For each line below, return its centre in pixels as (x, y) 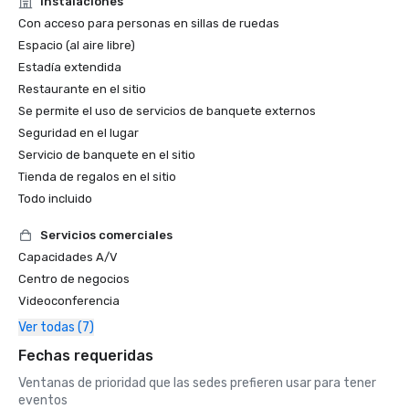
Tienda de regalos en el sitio (97, 177)
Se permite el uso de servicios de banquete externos (167, 111)
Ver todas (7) (56, 327)
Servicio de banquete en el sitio (107, 155)
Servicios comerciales (106, 235)
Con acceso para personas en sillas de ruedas (149, 23)
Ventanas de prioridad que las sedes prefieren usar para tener (197, 383)
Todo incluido (55, 199)
